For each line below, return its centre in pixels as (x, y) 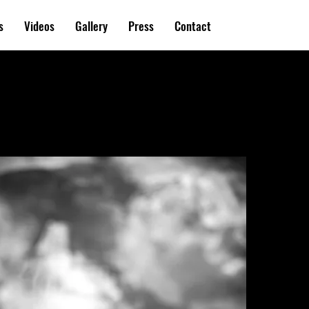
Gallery (92, 26)
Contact (193, 26)
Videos (40, 26)
